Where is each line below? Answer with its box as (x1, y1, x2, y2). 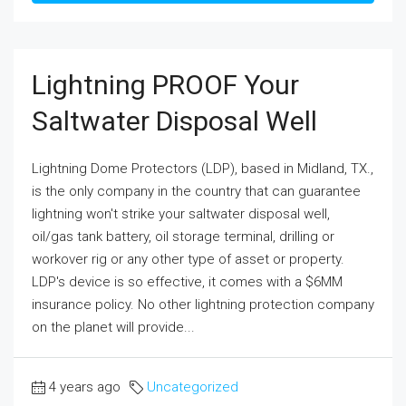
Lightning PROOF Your (32, 69, 299, 101)
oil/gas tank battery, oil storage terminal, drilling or (32, 228, 334, 246)
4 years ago (49, 379, 121, 396)
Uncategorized (147, 379, 238, 396)
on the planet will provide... (32, 319, 195, 336)
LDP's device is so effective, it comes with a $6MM (32, 274, 343, 291)
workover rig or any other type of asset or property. (32, 251, 344, 268)
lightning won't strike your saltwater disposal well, (32, 206, 330, 223)
